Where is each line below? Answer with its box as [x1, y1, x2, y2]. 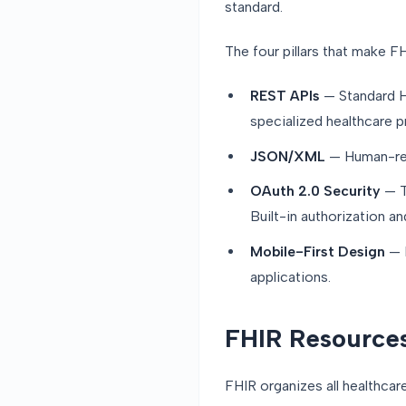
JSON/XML [250, 147, 325, 165]
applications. [250, 267, 331, 285]
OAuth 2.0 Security [250, 182, 381, 200]
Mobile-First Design [250, 242, 385, 260]
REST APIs [250, 87, 320, 105]
